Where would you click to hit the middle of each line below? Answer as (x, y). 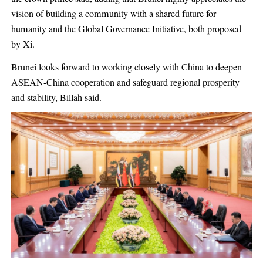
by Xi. (23, 44)
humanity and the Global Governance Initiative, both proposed (126, 29)
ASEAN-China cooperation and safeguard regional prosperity (125, 82)
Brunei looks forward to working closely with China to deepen (126, 67)
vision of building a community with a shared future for (113, 14)
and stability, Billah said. (56, 97)
